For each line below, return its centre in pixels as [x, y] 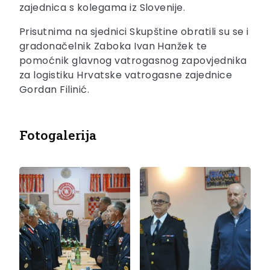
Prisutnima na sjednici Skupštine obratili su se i [134, 32]
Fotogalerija [58, 135]
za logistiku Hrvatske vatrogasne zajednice [126, 75]
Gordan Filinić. [55, 90]
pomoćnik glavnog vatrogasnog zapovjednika [133, 61]
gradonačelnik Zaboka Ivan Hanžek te [113, 46]
